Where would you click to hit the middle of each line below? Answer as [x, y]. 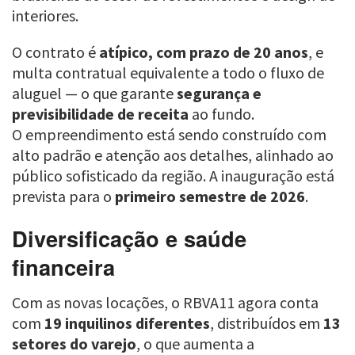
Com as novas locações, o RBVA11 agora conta [165, 303]
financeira [63, 267]
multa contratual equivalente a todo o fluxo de [168, 72]
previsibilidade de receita [100, 113]
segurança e [219, 93]
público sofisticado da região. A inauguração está [173, 175]
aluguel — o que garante [94, 93]
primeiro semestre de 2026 [210, 196]
